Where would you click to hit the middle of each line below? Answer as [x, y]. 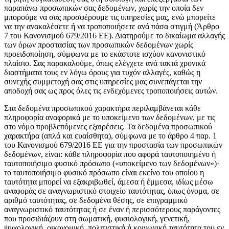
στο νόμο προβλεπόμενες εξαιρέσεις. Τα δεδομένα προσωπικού [108, 126]
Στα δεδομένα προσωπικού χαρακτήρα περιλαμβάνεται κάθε [102, 108]
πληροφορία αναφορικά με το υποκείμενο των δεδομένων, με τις [110, 117]
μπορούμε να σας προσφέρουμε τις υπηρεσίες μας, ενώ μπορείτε [110, 17]
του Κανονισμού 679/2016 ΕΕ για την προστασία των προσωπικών [113, 145]
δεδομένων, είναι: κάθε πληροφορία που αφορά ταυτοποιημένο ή [110, 154]
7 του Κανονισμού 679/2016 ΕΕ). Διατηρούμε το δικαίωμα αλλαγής [114, 35]
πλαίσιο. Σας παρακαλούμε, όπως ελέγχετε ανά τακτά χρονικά [105, 63]
